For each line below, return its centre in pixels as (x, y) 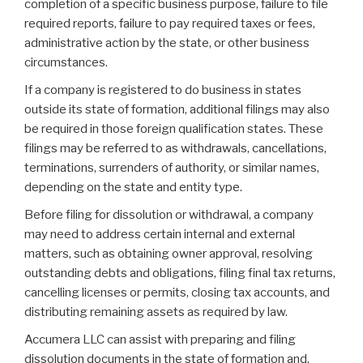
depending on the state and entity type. (133, 187)
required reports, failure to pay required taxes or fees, (170, 23)
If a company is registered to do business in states (163, 90)
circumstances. (66, 62)
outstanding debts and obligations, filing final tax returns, (180, 273)
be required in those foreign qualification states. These (174, 128)
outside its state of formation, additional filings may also (177, 109)
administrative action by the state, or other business (167, 43)
